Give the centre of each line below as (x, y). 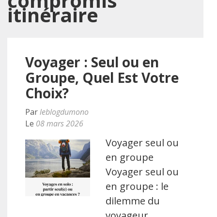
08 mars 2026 (60, 124)
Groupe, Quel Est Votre (102, 77)
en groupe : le (137, 186)
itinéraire (53, 15)
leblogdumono (64, 112)
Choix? (47, 93)
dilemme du (133, 201)
